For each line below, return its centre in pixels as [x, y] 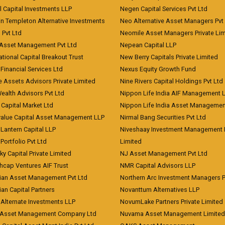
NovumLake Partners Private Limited [172, 202]
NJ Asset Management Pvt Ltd [164, 153]
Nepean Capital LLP [148, 45]
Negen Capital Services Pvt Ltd [164, 9]
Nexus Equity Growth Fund [158, 69]
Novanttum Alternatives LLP [160, 190]
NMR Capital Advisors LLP [158, 165]
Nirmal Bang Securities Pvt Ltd [163, 117]
